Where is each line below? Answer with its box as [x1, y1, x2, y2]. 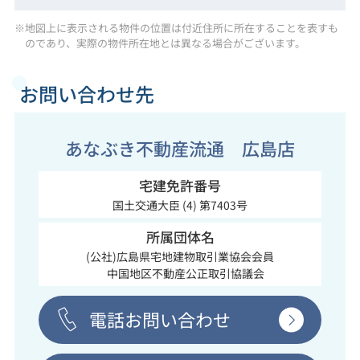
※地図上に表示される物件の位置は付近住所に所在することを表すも [14, 19, 338, 35]
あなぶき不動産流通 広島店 [65, 136, 295, 162]
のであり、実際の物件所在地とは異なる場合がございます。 [25, 35, 306, 51]
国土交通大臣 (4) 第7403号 [112, 196, 247, 214]
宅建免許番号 [139, 176, 221, 196]
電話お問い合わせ [88, 306, 231, 332]
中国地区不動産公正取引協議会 [96, 264, 264, 282]
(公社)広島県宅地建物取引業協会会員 [86, 247, 274, 265]
